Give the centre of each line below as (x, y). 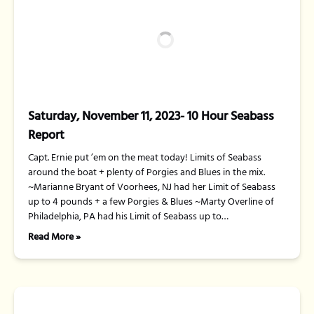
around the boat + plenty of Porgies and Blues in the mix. (146, 173)
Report (46, 136)
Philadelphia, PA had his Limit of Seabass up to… (128, 217)
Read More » (54, 237)
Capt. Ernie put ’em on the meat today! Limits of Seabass (145, 158)
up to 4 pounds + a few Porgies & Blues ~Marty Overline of (151, 202)
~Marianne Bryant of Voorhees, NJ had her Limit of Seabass (152, 187)
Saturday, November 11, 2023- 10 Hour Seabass (151, 117)
